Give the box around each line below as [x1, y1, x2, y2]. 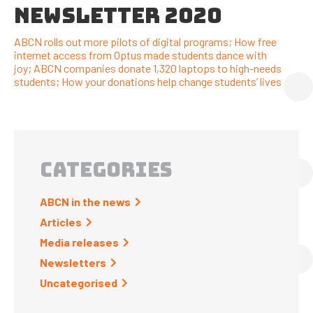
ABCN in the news [40, 194, 131, 208]
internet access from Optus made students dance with [14, 48, 267, 61]
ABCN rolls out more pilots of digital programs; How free [14, 34, 277, 48]
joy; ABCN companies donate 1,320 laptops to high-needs [14, 61, 282, 75]
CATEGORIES [40, 156, 172, 182]
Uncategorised [40, 275, 117, 289]
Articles [40, 214, 82, 228]
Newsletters [40, 255, 106, 269]
